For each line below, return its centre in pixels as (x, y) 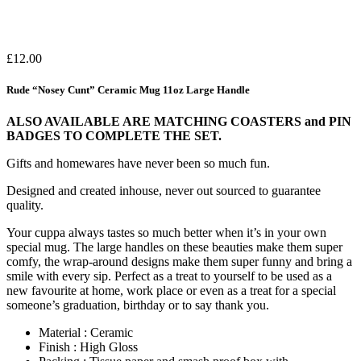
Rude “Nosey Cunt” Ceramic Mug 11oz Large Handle (128, 90)
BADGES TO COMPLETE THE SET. (114, 136)
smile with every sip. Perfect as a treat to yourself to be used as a (169, 276)
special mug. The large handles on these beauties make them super (174, 247)
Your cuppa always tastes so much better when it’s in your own (166, 233)
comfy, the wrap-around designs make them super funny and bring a (179, 262)
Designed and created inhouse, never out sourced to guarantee (164, 191)
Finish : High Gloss (88, 347)
